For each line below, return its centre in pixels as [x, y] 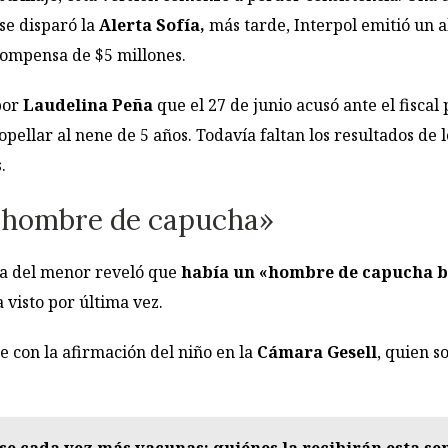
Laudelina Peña [88, 105]
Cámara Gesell [317, 351]
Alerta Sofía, [154, 25]
